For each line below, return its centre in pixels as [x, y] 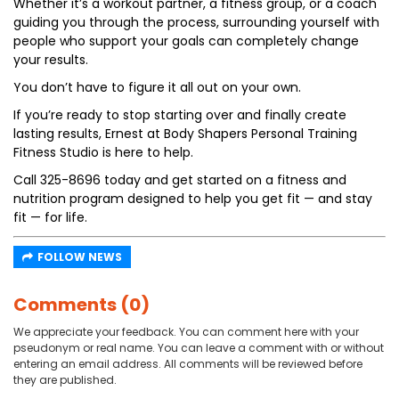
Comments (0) [81, 305]
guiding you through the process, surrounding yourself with [196, 22]
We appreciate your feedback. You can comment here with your [186, 332]
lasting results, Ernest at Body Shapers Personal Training [185, 134]
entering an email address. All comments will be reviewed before [188, 364]
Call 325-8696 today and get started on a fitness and [180, 180]
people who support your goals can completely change [186, 41]
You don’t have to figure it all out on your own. [157, 87]
